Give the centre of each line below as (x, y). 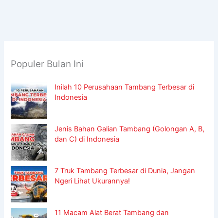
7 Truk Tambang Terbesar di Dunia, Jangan (125, 171)
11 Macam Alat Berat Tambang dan (112, 212)
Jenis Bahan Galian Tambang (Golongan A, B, (130, 129)
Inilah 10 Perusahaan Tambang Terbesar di (125, 87)
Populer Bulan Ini (47, 64)
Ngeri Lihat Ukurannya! (92, 181)
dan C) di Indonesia (87, 139)
